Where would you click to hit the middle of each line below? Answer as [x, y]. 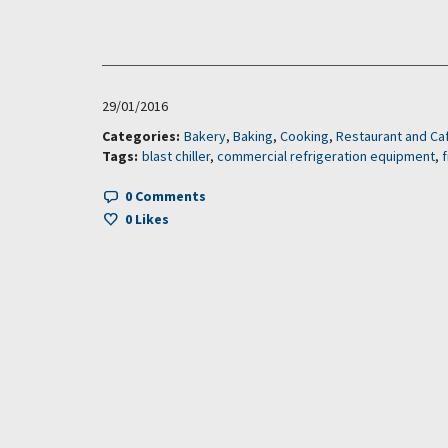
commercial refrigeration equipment [326, 155]
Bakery [205, 135]
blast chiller [176, 155]
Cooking [304, 135]
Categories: [141, 135]
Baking [253, 135]
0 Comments [165, 195]
